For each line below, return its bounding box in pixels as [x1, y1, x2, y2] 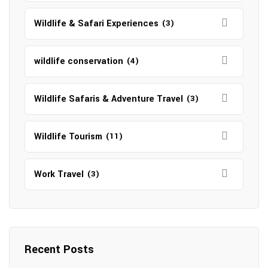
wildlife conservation [34, 55, 123, 68]
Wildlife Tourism [34, 130, 102, 143]
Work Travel [34, 168, 84, 181]
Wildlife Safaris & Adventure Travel [34, 93, 183, 105]
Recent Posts [25, 242, 94, 257]
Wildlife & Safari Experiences [34, 17, 159, 30]
